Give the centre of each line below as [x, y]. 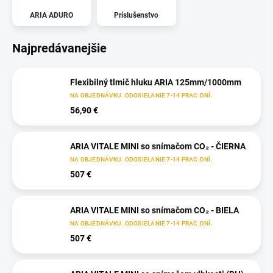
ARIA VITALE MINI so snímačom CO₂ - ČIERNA [158, 147]
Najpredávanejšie [59, 48]
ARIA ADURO [52, 15]
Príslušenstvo [136, 15]
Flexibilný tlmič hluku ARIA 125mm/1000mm [156, 83]
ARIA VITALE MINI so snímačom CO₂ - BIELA [154, 211]
